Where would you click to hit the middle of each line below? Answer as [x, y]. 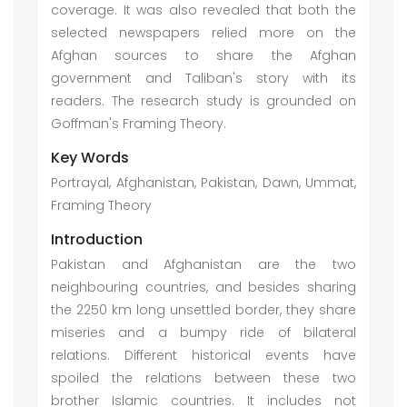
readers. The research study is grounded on [203, 101]
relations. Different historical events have [203, 355]
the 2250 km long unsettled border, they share [203, 310]
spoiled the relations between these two [203, 378]
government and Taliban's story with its [203, 78]
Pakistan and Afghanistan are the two [203, 264]
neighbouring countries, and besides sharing [203, 287]
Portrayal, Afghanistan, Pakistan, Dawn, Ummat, [203, 183]
